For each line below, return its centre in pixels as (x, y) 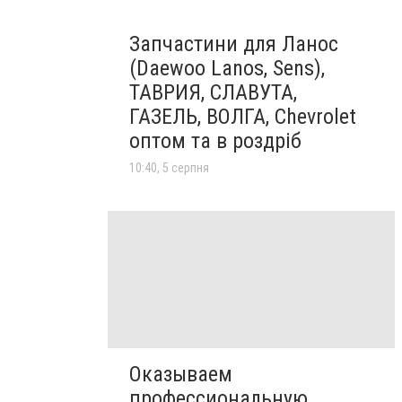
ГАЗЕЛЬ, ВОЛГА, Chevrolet (243, 117)
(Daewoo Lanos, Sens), (227, 69)
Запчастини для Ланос (234, 44)
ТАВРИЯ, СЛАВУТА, (213, 93)
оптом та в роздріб (215, 141)
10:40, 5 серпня (169, 168)
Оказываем (181, 374)
